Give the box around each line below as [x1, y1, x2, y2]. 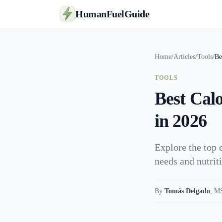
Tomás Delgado [165, 187, 210, 195]
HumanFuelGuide [75, 8, 149, 19]
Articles [173, 53, 195, 60]
